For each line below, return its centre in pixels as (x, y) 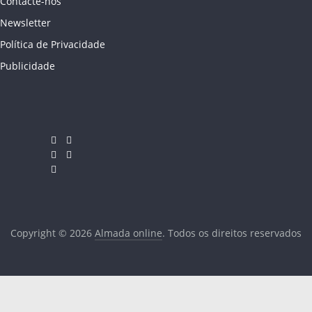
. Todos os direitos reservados (232, 233)
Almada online (128, 233)
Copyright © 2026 (53, 233)
